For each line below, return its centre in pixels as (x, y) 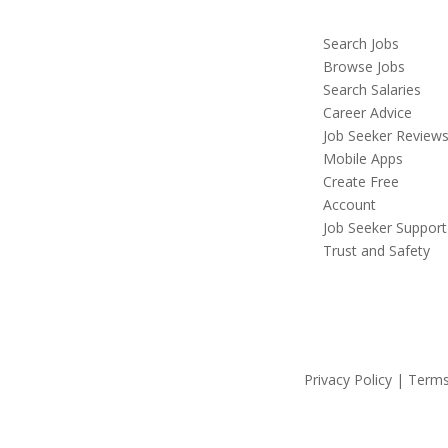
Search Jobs (361, 44)
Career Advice (368, 113)
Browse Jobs (364, 67)
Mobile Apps (363, 159)
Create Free (361, 182)
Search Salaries (372, 90)
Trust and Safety (377, 251)
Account (350, 205)
